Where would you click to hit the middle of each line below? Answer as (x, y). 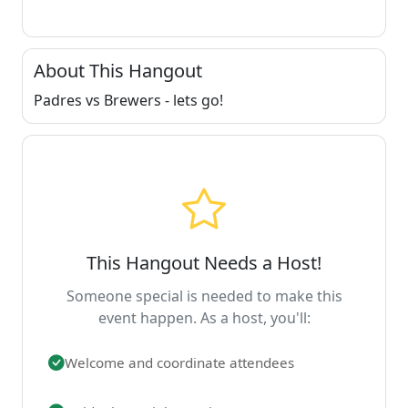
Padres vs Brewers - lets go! (128, 100)
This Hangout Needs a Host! (204, 262)
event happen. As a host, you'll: (204, 317)
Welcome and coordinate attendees (179, 362)
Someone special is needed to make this (204, 296)
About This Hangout (118, 70)
